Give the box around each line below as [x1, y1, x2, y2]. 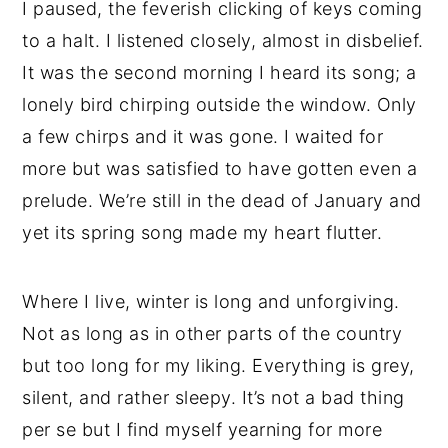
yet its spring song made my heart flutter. [22, 221, 383, 243]
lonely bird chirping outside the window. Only [22, 93, 417, 115]
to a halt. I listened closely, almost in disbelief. [22, 29, 424, 51]
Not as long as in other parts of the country [22, 322, 403, 344]
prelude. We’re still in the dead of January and [22, 189, 422, 211]
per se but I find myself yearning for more [22, 418, 383, 440]
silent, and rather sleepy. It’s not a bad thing [22, 386, 405, 408]
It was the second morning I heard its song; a [22, 61, 417, 83]
